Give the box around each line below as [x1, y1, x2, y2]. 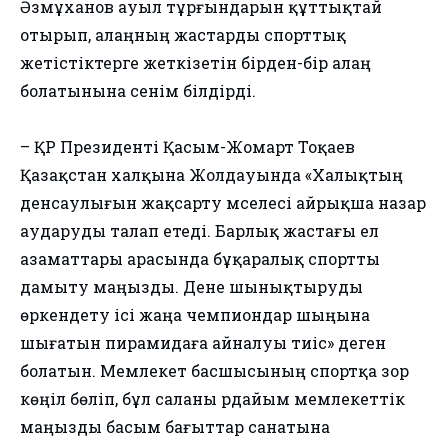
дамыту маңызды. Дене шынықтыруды [20, 276, 363, 298]
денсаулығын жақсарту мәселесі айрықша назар [20, 192, 426, 214]
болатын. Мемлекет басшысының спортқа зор [20, 360, 409, 382]
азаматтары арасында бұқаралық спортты [20, 248, 380, 270]
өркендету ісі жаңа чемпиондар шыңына [20, 304, 370, 326]
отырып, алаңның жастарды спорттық [20, 24, 346, 46]
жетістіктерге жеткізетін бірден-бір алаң [20, 52, 371, 74]
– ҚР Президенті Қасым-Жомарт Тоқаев [20, 136, 355, 158]
